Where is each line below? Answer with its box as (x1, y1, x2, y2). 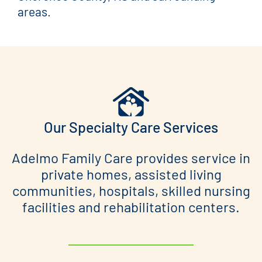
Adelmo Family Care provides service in (12, 149, 250, 167)
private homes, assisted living (40, 166, 222, 183)
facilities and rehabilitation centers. (22, 198, 240, 216)
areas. (18, 4, 51, 19)
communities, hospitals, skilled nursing (12, 182, 250, 199)
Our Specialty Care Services (44, 118, 218, 136)
